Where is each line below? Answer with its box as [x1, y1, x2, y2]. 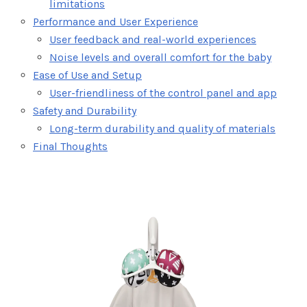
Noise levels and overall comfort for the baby [49, 51, 271, 64]
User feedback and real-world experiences [49, 33, 256, 47]
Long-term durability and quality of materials [49, 122, 275, 136]
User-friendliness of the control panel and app [49, 86, 277, 100]
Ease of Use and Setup [33, 69, 142, 82]
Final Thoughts [33, 140, 108, 153]
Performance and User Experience [33, 15, 198, 29]
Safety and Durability [33, 104, 136, 118]
